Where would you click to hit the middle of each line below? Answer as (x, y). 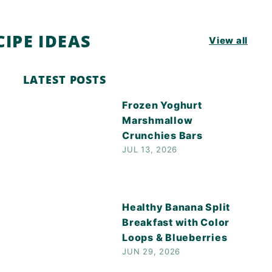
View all (228, 41)
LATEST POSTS (65, 79)
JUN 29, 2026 (151, 251)
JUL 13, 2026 (150, 149)
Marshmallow (158, 120)
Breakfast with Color (176, 222)
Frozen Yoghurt (162, 105)
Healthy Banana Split (176, 207)
